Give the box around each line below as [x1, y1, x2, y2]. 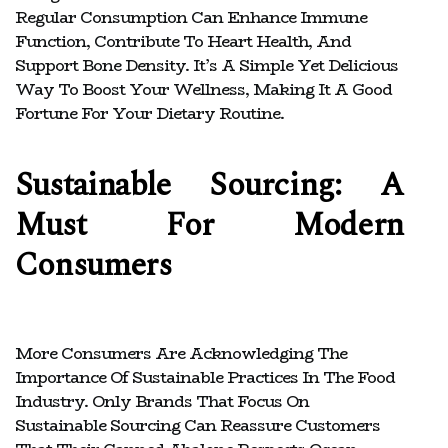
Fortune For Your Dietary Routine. [15, 100, 284, 126]
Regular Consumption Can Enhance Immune [15, 4, 367, 30]
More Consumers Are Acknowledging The [15, 340, 347, 366]
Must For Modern [15, 200, 403, 250]
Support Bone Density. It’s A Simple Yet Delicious [15, 52, 398, 78]
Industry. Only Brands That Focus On [15, 388, 309, 414]
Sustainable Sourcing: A [15, 160, 403, 210]
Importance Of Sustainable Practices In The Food [15, 364, 395, 390]
